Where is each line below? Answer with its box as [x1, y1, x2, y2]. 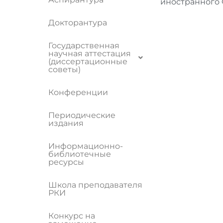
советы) [48, 65, 81, 74]
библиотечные [48, 149, 111, 159]
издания [48, 118, 84, 128]
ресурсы [48, 157, 84, 167]
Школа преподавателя [48, 180, 142, 190]
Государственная [48, 41, 119, 50]
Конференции [48, 88, 108, 97]
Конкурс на [48, 211, 95, 221]
